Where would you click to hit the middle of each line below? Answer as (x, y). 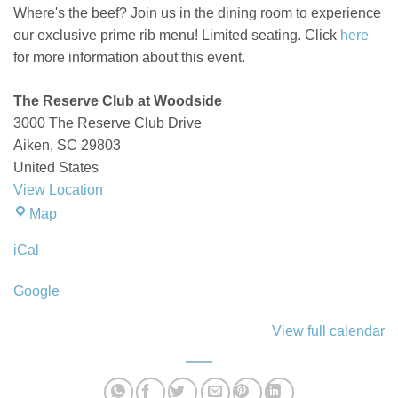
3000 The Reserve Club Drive (107, 123)
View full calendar (328, 331)
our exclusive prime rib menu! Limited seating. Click (177, 35)
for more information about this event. (129, 57)
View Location (58, 189)
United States (56, 167)
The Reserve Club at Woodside (118, 100)
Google (36, 291)
